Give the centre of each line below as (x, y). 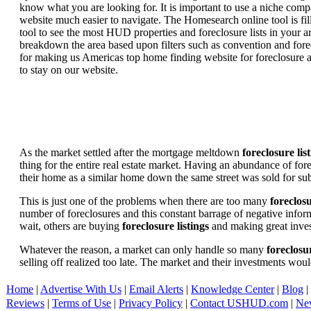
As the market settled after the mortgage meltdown (131, 152)
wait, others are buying (71, 226)
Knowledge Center (233, 289)
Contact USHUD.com (239, 303)
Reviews (25, 303)
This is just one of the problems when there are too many (145, 201)
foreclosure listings (166, 226)
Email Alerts (156, 289)
